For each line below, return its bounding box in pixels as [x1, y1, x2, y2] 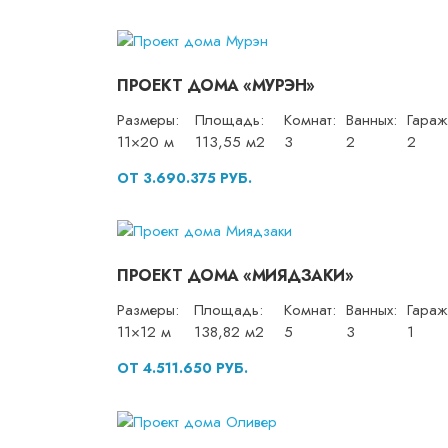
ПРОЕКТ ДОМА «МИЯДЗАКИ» [117, 264, 353, 288]
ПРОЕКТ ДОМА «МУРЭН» [117, 73, 315, 97]
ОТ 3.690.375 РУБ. [117, 167, 252, 188]
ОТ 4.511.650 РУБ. [117, 358, 248, 379]
